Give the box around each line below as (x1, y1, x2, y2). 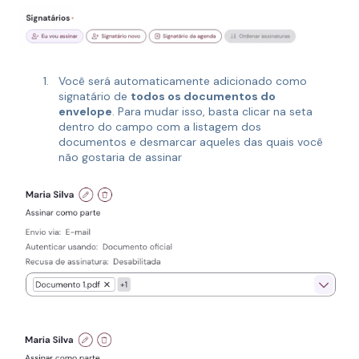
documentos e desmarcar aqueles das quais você (58, 135, 323, 150)
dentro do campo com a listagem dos (58, 119, 261, 135)
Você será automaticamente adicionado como (58, 74, 307, 89)
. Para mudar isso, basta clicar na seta (112, 104, 313, 119)
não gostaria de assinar (58, 150, 182, 165)
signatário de (58, 89, 131, 104)
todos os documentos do (131, 89, 276, 104)
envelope (58, 104, 112, 119)
